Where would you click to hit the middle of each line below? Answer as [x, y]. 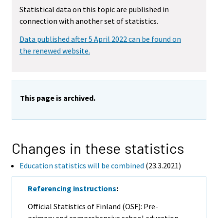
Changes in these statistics [98, 148]
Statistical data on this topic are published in [94, 9]
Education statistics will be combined [82, 166]
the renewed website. [55, 51]
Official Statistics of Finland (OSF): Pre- [93, 206]
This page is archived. [58, 98]
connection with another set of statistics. [89, 21]
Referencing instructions [72, 189]
